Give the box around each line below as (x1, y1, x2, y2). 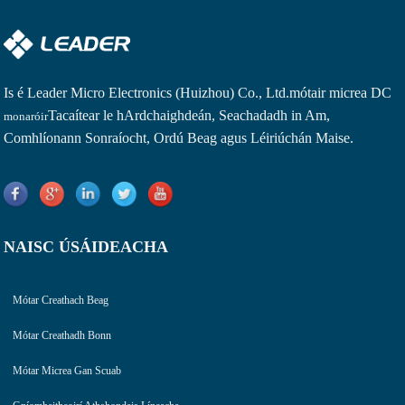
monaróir (4, 108, 49, 123)
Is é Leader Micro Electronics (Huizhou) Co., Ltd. (4, 84, 290, 100)
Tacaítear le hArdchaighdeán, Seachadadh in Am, (48, 107, 331, 123)
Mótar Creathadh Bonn (13, 328, 112, 342)
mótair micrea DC (289, 84, 392, 100)
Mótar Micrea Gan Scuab (13, 363, 122, 377)
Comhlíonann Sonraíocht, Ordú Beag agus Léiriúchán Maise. (4, 129, 354, 146)
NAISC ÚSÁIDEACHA (4, 237, 169, 256)
